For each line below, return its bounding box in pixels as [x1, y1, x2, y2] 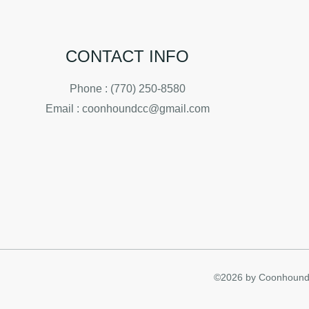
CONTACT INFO [66, 46, 190, 66]
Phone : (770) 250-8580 [69, 82, 186, 94]
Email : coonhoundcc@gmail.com [45, 102, 210, 114]
